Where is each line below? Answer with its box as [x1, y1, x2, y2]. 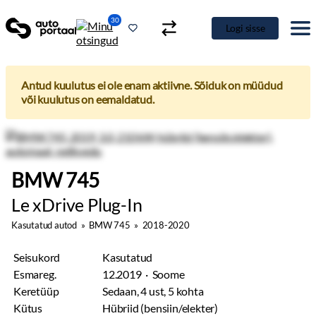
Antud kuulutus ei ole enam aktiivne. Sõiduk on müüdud [21, 78, 283, 92]
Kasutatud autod [11, 219, 78, 231]
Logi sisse [225, 22, 265, 34]
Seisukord [13, 250, 61, 264]
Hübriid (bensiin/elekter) [102, 301, 218, 315]
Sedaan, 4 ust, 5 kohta [102, 284, 204, 298]
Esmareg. [13, 267, 56, 281]
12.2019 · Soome [102, 267, 185, 281]
